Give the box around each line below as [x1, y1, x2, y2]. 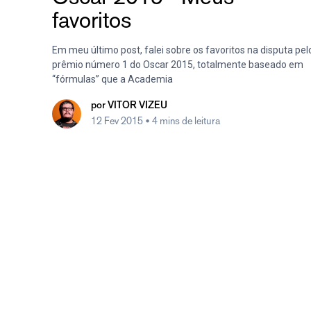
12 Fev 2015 [91, 115, 145, 127]
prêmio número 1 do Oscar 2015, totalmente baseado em [52, 59, 303, 71]
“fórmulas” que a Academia [52, 74, 173, 85]
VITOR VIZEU [108, 101, 167, 111]
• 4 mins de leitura [145, 115, 220, 127]
